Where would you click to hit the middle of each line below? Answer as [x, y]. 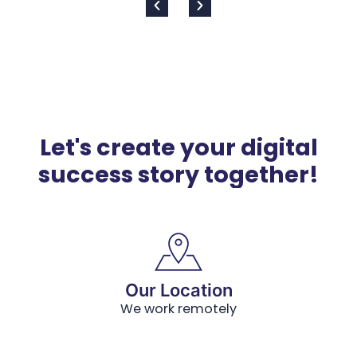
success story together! [178, 175]
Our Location [178, 290]
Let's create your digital [178, 147]
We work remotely [178, 309]
